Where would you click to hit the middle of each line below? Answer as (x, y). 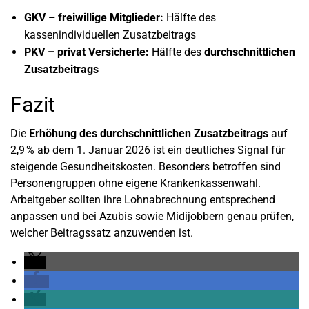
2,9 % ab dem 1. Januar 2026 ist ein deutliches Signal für (148, 150)
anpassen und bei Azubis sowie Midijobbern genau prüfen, (152, 216)
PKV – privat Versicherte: (87, 52)
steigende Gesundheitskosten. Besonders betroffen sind (146, 166)
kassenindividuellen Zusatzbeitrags (110, 34)
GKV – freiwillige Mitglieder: (94, 17)
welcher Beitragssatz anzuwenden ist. (102, 232)
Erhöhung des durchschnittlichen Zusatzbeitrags (149, 133)
